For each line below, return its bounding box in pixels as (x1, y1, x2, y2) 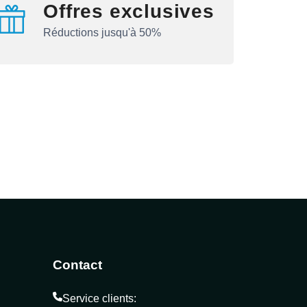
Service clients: (62, 292, 136, 304)
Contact (52, 258, 102, 273)
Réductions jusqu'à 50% (43, 26, 162, 38)
